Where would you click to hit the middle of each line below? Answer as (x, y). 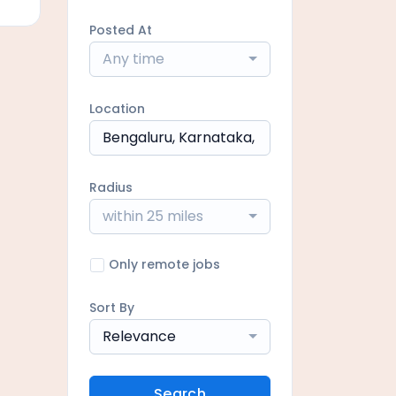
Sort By (112, 308)
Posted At (121, 30)
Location (117, 109)
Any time (133, 59)
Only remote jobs (164, 264)
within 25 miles (153, 216)
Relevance (139, 336)
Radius (111, 187)
